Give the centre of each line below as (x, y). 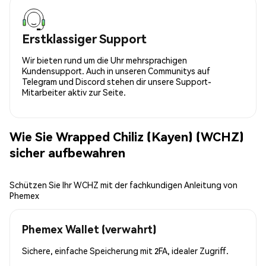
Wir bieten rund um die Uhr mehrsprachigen (104, 60)
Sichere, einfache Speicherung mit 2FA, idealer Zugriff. (125, 250)
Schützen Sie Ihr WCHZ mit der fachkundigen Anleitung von (123, 184)
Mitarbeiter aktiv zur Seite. (74, 92)
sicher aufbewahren (67, 153)
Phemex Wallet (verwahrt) (89, 229)
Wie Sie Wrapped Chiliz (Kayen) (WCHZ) (127, 137)
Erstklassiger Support (84, 38)
